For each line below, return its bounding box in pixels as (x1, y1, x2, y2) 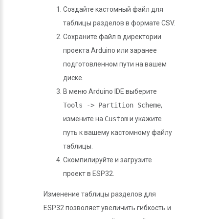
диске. (63, 74, 84, 82)
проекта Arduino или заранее (63, 46, 157, 54)
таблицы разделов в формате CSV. (63, 19, 175, 27)
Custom (105, 115, 128, 123)
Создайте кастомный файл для (63, 5, 163, 13)
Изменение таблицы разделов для (44, 190, 156, 198)
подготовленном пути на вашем (63, 60, 167, 68)
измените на (63, 115, 105, 123)
